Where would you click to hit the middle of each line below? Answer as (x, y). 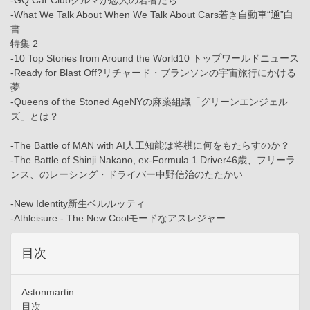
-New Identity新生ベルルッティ (78, 204)
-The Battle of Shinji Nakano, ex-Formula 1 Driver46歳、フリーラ (153, 160)
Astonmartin (48, 292)
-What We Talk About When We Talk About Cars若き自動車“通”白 (152, 15)
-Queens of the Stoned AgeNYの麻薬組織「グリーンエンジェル (149, 102)
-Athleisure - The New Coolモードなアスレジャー (118, 218)
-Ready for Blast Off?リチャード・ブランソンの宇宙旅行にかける (153, 73)
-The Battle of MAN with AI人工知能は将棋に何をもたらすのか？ (150, 146)
